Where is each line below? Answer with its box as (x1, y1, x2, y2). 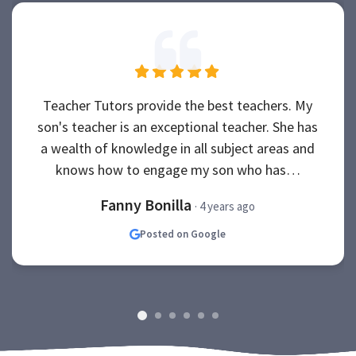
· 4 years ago (195, 199, 256, 214)
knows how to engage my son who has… (55, 161, 300, 179)
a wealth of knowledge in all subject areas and (41, 139, 315, 157)
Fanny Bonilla (100, 195, 195, 215)
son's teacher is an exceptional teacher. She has (37, 118, 319, 136)
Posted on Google (140, 227, 226, 241)
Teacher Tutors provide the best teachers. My (43, 96, 313, 114)
